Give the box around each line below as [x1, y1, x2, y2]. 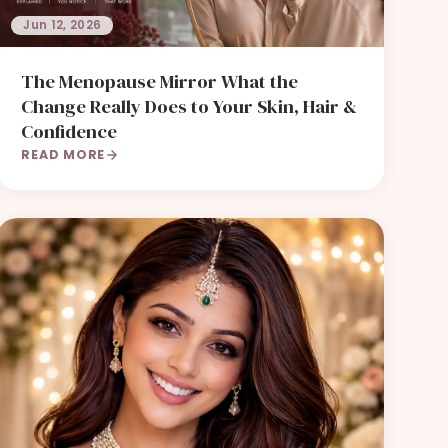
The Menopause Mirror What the [21, 68, 299, 95]
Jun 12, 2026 [23, 17, 102, 34]
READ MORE [21, 146, 106, 164]
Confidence [21, 118, 118, 145]
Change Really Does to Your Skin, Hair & [21, 93, 358, 120]
